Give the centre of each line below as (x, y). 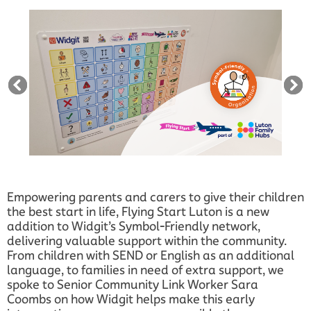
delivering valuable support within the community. (147, 241)
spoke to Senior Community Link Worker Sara (133, 284)
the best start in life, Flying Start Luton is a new (138, 211)
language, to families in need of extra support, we (145, 270)
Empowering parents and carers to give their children (155, 197)
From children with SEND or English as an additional (151, 255)
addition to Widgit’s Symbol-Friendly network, (134, 226)
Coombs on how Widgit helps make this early (131, 299)
